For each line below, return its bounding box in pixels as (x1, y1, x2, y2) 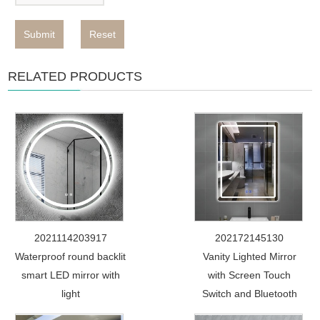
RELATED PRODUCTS (8, 69, 143, 84)
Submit (24, 29, 56, 40)
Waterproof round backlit (15, 251, 126, 262)
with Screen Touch (208, 269, 291, 281)
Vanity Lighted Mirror (202, 251, 296, 262)
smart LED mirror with (21, 269, 120, 281)
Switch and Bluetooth (201, 288, 297, 299)
